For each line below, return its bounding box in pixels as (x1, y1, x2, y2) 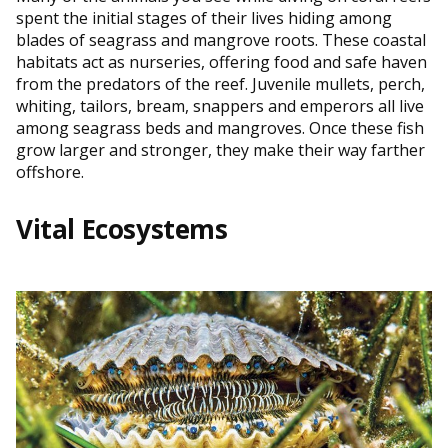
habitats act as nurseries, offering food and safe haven (16, 50, 427, 73)
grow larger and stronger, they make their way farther (16, 138, 425, 161)
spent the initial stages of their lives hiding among (16, 6, 392, 29)
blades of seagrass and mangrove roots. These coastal (16, 28, 426, 51)
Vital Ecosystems (16, 210, 228, 247)
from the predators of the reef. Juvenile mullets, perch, (16, 72, 425, 95)
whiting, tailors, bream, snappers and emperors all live (16, 94, 424, 117)
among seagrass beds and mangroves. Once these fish (16, 116, 424, 139)
